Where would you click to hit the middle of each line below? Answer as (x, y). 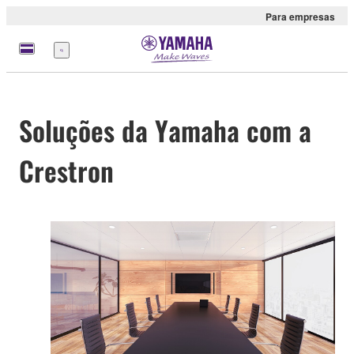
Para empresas (300, 17)
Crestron (66, 171)
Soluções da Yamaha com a (165, 130)
